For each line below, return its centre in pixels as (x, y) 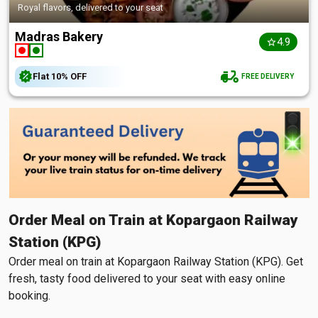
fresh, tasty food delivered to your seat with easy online (147, 279)
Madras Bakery (59, 37)
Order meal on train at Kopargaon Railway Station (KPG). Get (156, 262)
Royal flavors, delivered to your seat (91, 7)
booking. (29, 296)
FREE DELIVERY (267, 76)
